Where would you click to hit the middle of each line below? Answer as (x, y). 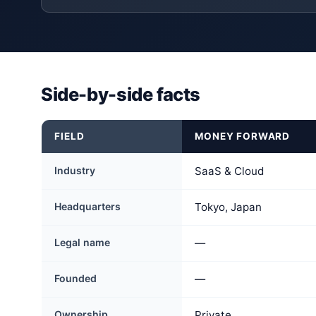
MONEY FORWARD (242, 136)
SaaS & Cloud (230, 171)
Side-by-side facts (121, 95)
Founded (76, 279)
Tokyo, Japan (229, 207)
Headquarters (88, 207)
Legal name (83, 243)
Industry (75, 171)
